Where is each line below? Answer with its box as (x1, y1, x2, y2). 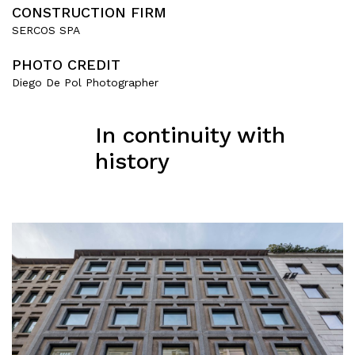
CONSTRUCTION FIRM (12, 4, 166, 21)
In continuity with (94, 122, 285, 148)
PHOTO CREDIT (12, 56, 120, 73)
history (94, 148, 170, 174)
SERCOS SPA (12, 24, 80, 36)
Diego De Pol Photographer (12, 76, 158, 89)
